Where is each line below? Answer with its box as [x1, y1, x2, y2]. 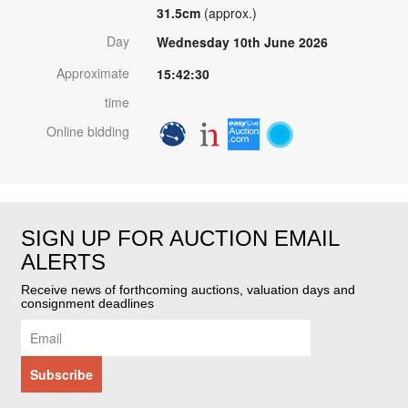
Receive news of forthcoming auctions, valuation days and [21, 282, 355, 298]
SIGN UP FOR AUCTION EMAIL [21, 226, 339, 251]
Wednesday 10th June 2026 [156, 33, 328, 52]
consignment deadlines [21, 296, 154, 311]
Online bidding [46, 122, 129, 141]
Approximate [56, 64, 129, 83]
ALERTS [21, 250, 106, 275]
